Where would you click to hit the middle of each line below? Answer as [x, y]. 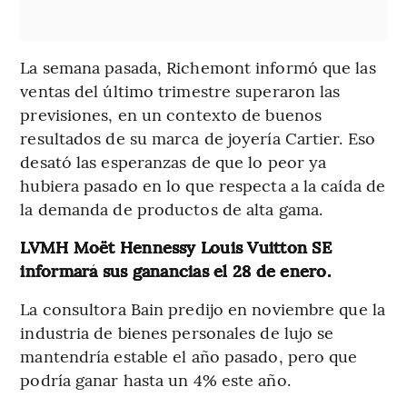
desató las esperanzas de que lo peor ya [174, 161]
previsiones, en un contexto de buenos [171, 114]
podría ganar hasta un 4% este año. [155, 379]
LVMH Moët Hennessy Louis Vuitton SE [176, 246]
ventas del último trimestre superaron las [180, 90]
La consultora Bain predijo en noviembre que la [203, 308]
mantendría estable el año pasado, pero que [189, 355]
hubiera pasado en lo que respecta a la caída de [203, 184]
